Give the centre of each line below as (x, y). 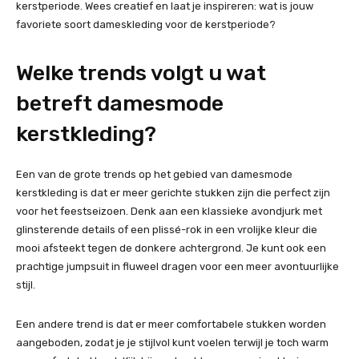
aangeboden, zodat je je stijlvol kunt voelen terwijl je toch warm (172, 343)
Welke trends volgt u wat (141, 73)
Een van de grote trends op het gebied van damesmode (154, 175)
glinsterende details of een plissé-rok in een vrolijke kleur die (167, 230)
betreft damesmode (120, 104)
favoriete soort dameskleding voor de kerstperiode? (146, 25)
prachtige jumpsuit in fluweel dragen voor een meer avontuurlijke (177, 267)
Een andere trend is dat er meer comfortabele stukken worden (171, 325)
